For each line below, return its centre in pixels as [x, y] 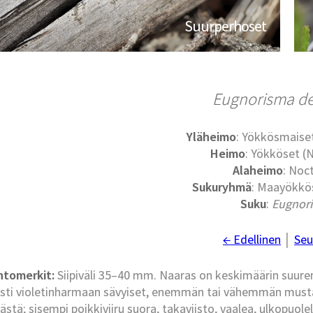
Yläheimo [212, 137]
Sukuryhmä [221, 187]
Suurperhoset [226, 26]
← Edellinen [252, 240]
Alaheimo [257, 170]
